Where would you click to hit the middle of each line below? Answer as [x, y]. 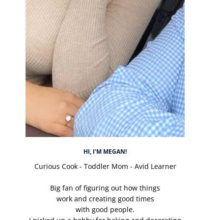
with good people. [105, 209]
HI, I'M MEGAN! [105, 151]
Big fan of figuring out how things [105, 188]
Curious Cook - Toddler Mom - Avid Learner [105, 166]
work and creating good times [105, 198]
